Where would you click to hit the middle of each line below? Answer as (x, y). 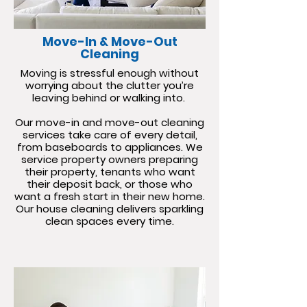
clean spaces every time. (110, 221)
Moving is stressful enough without (110, 73)
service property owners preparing (110, 159)
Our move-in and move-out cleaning (110, 122)
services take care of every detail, (110, 135)
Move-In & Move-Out (110, 41)
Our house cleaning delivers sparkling (110, 209)
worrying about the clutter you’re (110, 85)
